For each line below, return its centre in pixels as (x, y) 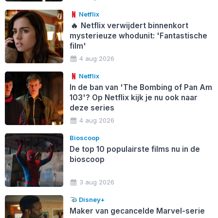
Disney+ (91, 199)
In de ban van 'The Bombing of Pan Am (141, 87)
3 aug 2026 (97, 182)
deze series (92, 108)
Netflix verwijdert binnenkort (134, 25)
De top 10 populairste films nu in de (135, 149)
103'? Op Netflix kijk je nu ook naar (133, 97)
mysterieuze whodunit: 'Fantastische (138, 36)
